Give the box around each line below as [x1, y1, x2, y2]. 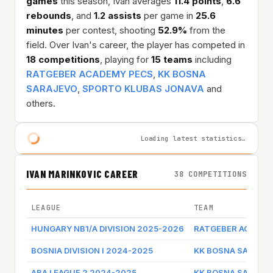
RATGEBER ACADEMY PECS [26, 68, 153, 80]
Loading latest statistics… [140, 133, 246, 143]
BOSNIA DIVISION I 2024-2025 [31, 246, 153, 256]
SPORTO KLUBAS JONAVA [82, 83, 204, 95]
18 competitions [26, 54, 100, 66]
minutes [26, 24, 63, 37]
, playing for [100, 54, 151, 66]
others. [26, 97, 55, 110]
